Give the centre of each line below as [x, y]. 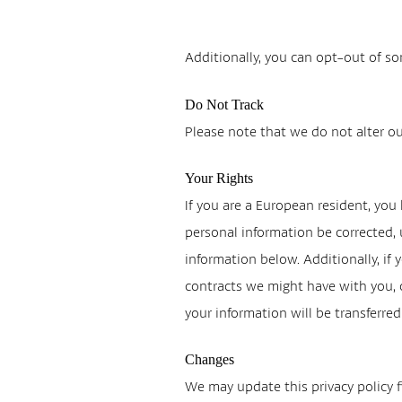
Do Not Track [225, 105]
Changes [210, 359]
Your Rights [219, 178]
